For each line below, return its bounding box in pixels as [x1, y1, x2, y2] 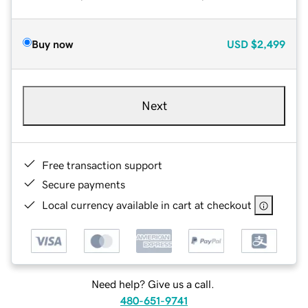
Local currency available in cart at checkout [42, 199, 252, 210]
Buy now [32, 38, 73, 49]
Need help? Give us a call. [91, 278, 214, 290]
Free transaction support [42, 159, 162, 170]
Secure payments [42, 178, 125, 190]
